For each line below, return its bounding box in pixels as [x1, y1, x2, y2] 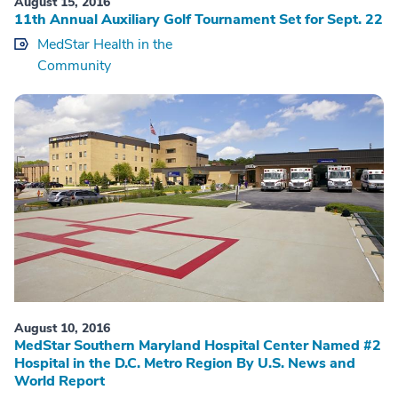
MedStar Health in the [37, 34, 172, 54]
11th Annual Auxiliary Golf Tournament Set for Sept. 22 [14, 9, 383, 29]
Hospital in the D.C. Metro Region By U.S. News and [14, 353, 355, 373]
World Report [14, 370, 105, 391]
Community [37, 55, 111, 76]
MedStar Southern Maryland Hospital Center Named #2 [14, 335, 381, 355]
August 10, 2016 [14, 319, 110, 337]
